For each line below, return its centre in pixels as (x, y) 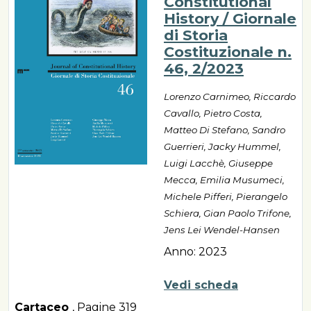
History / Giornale (230, 19)
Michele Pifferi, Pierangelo (226, 197)
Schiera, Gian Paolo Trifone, (228, 213)
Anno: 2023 (195, 252)
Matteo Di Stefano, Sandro (225, 130)
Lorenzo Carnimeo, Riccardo (230, 97)
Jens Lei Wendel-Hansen (222, 230)
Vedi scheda (201, 285)
